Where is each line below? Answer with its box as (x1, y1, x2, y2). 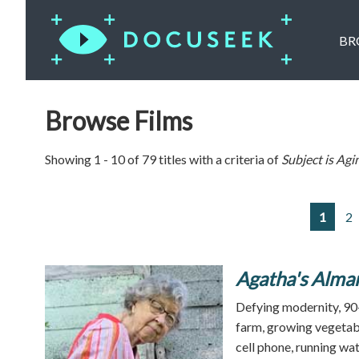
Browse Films (45, 105, 192, 136)
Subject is (281, 151, 336, 167)
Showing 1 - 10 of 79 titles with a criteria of (45, 151, 281, 167)
